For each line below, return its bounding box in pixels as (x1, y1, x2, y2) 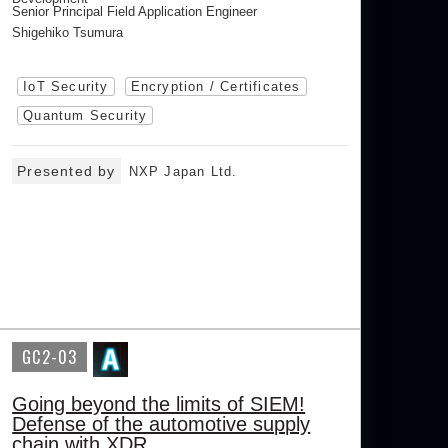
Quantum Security (23, 108, 148, 123)
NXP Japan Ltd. (128, 164, 238, 179)
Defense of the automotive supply (12, 413, 311, 435)
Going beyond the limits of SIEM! (12, 393, 306, 415)
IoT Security (23, 79, 109, 94)
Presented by (17, 163, 116, 179)
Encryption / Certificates (130, 79, 301, 94)
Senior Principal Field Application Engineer (12, 4, 258, 19)
